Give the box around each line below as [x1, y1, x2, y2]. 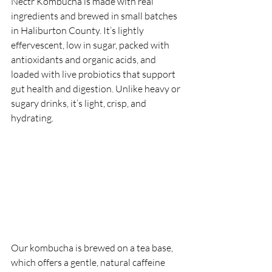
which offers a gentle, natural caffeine [11, 256, 167, 268]
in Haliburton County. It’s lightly [11, 24, 146, 36]
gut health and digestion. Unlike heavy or [11, 83, 182, 95]
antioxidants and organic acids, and [11, 53, 158, 66]
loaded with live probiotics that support [11, 68, 177, 80]
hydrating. [11, 112, 53, 124]
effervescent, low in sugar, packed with [11, 39, 171, 51]
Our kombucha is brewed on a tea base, [11, 241, 175, 254]
